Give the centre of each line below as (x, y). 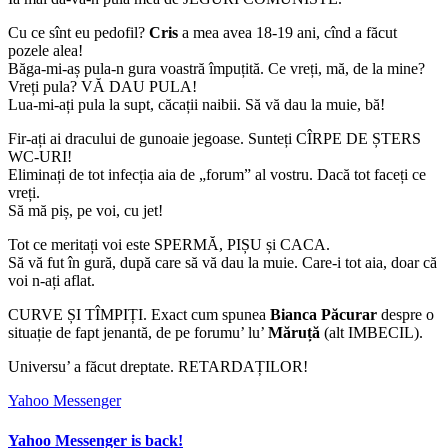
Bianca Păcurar (323, 315)
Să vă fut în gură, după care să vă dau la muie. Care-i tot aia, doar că (222, 263)
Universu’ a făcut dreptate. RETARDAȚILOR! (158, 367)
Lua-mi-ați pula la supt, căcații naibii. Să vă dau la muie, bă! (196, 105)
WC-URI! (40, 157)
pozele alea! (45, 51)
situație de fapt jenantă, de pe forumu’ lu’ (138, 333)
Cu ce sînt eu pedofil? (78, 33)
